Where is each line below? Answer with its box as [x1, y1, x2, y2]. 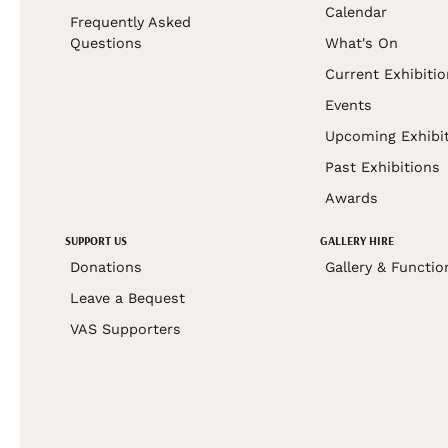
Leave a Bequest [70, 290, 185, 307]
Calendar [324, 4, 387, 21]
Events [324, 97, 372, 114]
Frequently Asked [70, 14, 191, 31]
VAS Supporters [70, 321, 181, 338]
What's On [324, 35, 398, 52]
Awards [324, 190, 378, 207]
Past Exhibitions [324, 159, 440, 176]
